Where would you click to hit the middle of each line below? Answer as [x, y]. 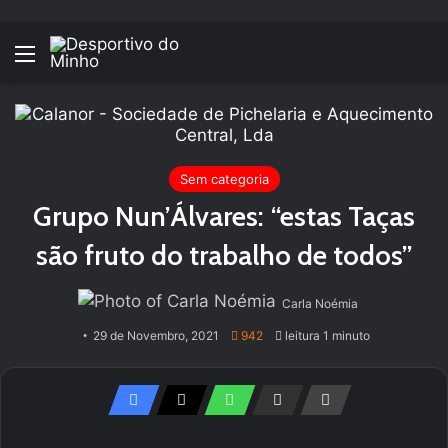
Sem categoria [224, 179]
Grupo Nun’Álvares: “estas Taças [224, 216]
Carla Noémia [320, 303]
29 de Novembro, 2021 [156, 335]
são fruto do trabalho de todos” [224, 255]
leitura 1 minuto [326, 335]
